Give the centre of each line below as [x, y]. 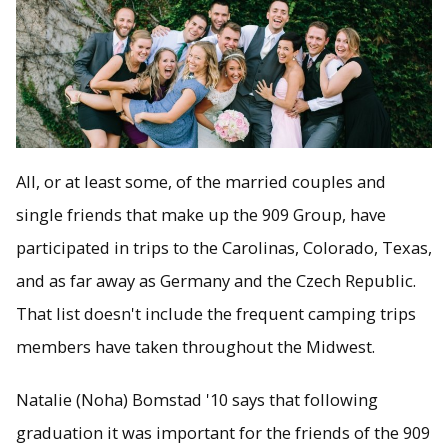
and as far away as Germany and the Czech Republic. [216, 280]
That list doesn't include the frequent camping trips [216, 313]
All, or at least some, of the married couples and [201, 181]
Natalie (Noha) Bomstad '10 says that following [197, 400]
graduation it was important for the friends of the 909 [223, 433]
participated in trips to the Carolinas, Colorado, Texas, [224, 247]
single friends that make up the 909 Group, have [201, 214]
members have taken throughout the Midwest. [195, 346]
